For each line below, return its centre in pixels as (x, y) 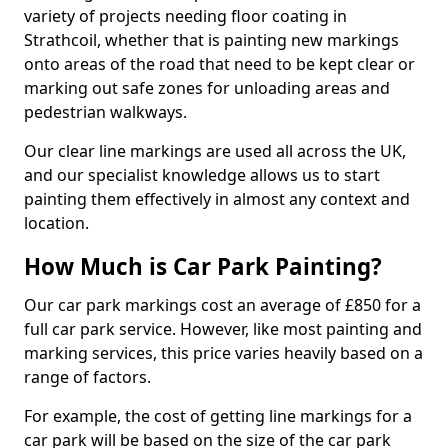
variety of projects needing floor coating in (185, 15)
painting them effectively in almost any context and (217, 198)
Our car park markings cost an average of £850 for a (222, 304)
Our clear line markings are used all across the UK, (215, 150)
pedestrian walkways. (105, 111)
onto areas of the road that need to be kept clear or (219, 63)
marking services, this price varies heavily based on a (223, 352)
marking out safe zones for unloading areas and (207, 87)
